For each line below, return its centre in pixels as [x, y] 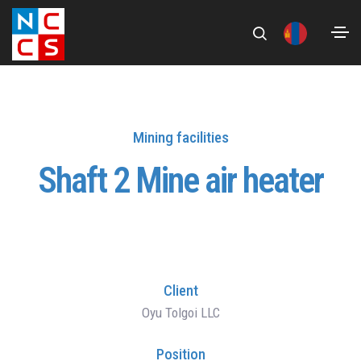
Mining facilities [180, 137]
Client [180, 290]
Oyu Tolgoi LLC [180, 313]
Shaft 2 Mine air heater [180, 180]
